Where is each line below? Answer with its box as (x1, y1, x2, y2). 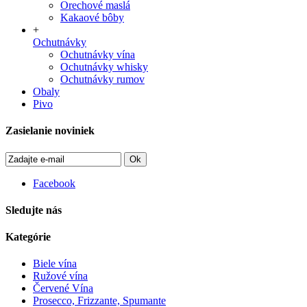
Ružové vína (33, 270, 88, 282)
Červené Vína (33, 282, 93, 295)
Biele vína (33, 258, 77, 270)
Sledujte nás (5, 204, 62, 216)
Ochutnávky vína (60, 49, 135, 60)
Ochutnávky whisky (60, 61, 148, 73)
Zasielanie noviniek (5, 125, 95, 137)
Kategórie (5, 231, 51, 243)
